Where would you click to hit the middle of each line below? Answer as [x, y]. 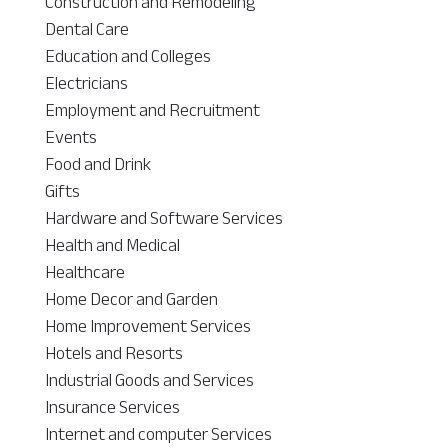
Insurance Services [112, 406]
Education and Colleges [127, 55]
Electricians [86, 82]
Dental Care [86, 28]
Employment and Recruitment [152, 109]
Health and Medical [112, 244]
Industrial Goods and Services [149, 379]
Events [70, 136]
